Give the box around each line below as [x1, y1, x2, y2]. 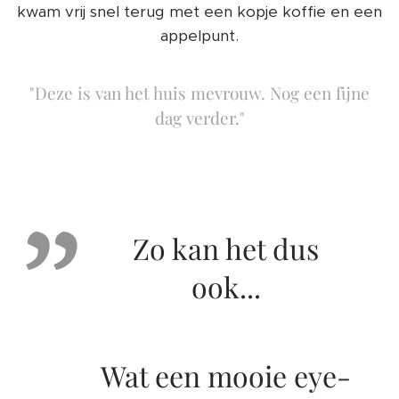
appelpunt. [160, 26, 239, 46]
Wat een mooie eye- [101, 356, 351, 395]
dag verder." [154, 106, 245, 130]
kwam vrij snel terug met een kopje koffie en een [17, 2, 382, 22]
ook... [191, 267, 261, 306]
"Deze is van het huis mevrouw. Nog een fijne [29, 81, 370, 105]
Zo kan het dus [133, 229, 319, 268]
